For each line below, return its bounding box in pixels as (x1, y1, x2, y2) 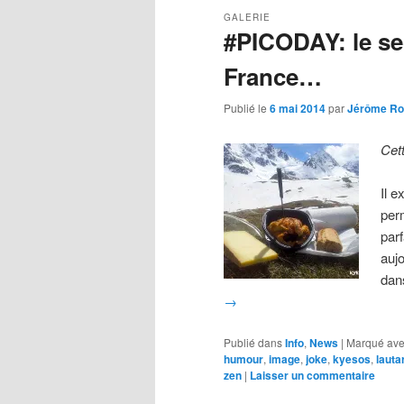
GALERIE (224, 10, 271, 23)
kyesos (333, 350, 371, 367)
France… (224, 59, 322, 93)
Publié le (224, 100, 270, 116)
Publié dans (224, 334, 282, 350)
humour (224, 350, 263, 367)
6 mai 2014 (270, 100, 326, 117)
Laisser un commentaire (250, 366, 375, 383)
